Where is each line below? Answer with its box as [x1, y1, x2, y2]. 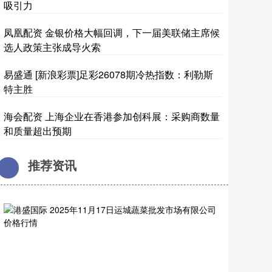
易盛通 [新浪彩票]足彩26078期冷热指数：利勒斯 [4, 67, 213, 81]
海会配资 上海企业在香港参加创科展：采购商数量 [4, 109, 220, 123]
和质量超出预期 [4, 124, 72, 138]
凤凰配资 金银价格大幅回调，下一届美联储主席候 [4, 25, 220, 39]
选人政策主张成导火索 [4, 40, 101, 54]
